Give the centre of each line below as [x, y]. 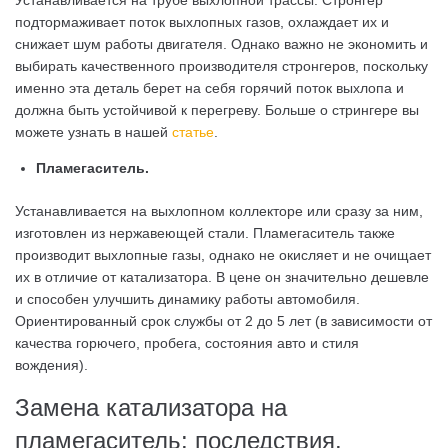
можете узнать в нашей [93, 132]
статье [193, 132]
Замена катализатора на [151, 407]
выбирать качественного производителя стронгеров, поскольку [221, 66]
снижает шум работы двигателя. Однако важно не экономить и [221, 44]
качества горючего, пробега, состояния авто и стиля [187, 343]
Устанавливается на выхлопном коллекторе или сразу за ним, [219, 211]
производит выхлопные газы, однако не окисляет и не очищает [223, 255]
